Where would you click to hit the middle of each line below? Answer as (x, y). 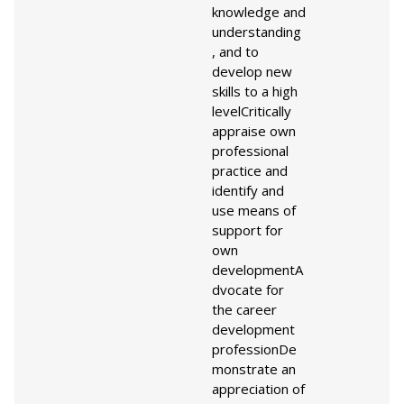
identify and (248, 190)
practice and (250, 170)
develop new (252, 71)
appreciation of (258, 389)
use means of (254, 210)
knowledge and (259, 12)
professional (250, 151)
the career (244, 309)
